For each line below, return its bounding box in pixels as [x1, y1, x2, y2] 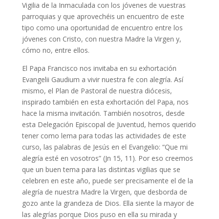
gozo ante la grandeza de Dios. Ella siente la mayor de [22, 198, 194, 208]
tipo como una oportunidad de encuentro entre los [22, 23, 183, 32]
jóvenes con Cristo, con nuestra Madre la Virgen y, [22, 34, 181, 44]
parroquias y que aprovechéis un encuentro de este [22, 12, 184, 21]
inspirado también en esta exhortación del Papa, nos [22, 97, 189, 107]
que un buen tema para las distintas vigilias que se [22, 165, 180, 174]
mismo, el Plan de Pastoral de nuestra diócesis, [22, 86, 172, 95]
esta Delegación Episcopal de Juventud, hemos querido [22, 120, 196, 129]
